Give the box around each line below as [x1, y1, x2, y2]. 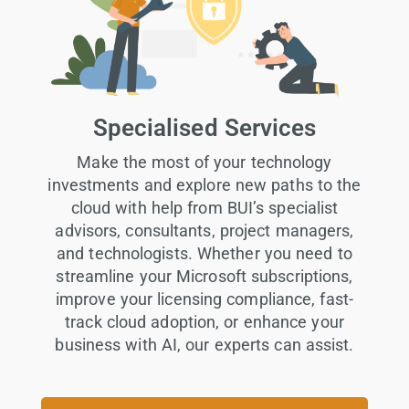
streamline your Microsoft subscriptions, [56, 267, 353, 287]
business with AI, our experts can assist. [55, 335, 354, 355]
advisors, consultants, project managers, [55, 221, 354, 241]
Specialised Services [92, 114, 317, 142]
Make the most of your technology [77, 152, 332, 173]
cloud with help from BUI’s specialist [70, 198, 339, 218]
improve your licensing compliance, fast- [55, 289, 353, 309]
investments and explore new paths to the [47, 175, 362, 195]
